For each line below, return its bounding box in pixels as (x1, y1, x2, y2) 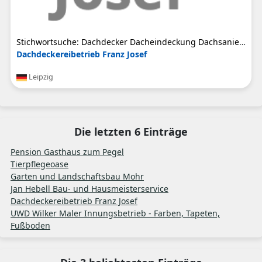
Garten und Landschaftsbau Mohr (11, 171, 144, 182)
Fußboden (11, 220, 50, 232)
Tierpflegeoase (11, 158, 68, 170)
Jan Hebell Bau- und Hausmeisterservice (11, 183, 168, 195)
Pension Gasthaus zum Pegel (11, 146, 124, 158)
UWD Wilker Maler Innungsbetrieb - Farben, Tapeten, (11, 208, 220, 219)
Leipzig (27, 72, 53, 82)
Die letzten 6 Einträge (74, 125, 188, 139)
